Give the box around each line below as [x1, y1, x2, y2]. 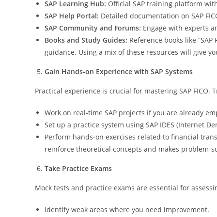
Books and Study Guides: [45, 35, 127, 45]
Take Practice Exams [45, 163, 112, 173]
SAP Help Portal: [45, 11, 99, 20]
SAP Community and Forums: [45, 23, 141, 32]
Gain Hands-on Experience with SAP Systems [45, 66, 193, 76]
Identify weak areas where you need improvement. [45, 204, 209, 214]
